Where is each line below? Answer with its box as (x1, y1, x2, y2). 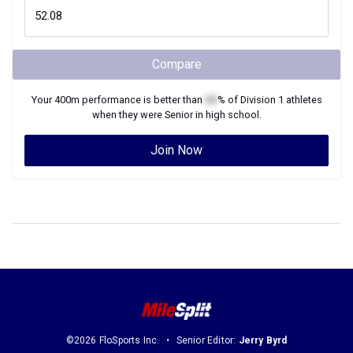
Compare (151, 57, 202, 72)
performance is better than (79, 94, 205, 106)
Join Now (150, 143, 203, 158)
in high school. (192, 109, 262, 121)
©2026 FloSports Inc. (65, 335, 160, 347)
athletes (283, 94, 322, 106)
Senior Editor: (176, 335, 239, 347)
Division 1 (240, 94, 284, 106)
